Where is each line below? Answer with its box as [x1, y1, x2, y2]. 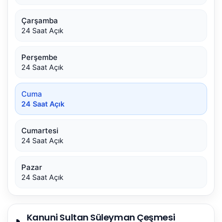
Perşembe [21, 52, 57, 62]
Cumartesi [21, 125, 58, 135]
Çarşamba [21, 15, 58, 25]
